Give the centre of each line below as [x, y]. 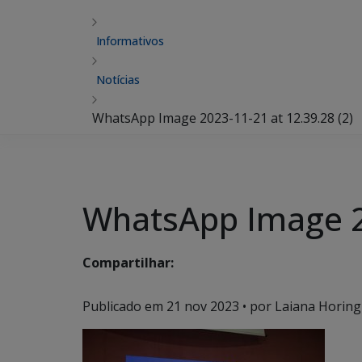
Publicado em [124, 306]
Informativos [130, 41]
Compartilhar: [128, 263]
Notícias [118, 80]
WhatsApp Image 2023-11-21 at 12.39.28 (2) [223, 118]
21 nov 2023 [203, 306]
